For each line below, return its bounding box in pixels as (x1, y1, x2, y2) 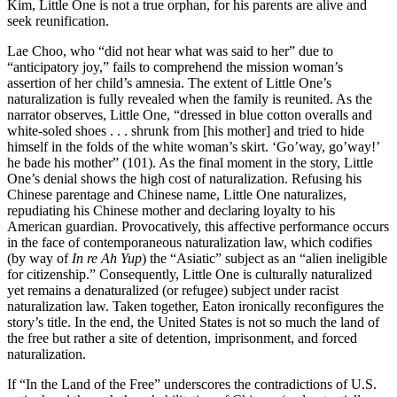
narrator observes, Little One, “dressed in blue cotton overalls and (7, 106, 372, 122)
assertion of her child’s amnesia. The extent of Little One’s (7, 74, 331, 90)
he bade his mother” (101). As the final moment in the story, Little (7, 154, 373, 170)
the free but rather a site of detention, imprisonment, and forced (7, 330, 357, 346)
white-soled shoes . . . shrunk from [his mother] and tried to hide (7, 122, 364, 138)
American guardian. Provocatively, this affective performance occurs (7, 218, 389, 234)
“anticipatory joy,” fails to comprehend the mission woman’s (7, 58, 343, 74)
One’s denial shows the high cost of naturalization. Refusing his (7, 170, 362, 186)
